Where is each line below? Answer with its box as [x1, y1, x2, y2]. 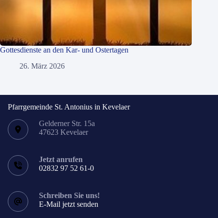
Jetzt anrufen [39, 155, 83, 163]
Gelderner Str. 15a [39, 119, 95, 127]
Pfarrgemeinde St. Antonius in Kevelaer [8, 103, 130, 111]
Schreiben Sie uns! [39, 191, 100, 200]
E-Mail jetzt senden [39, 200, 98, 208]
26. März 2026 [19, 61, 65, 70]
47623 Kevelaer [39, 128, 88, 136]
